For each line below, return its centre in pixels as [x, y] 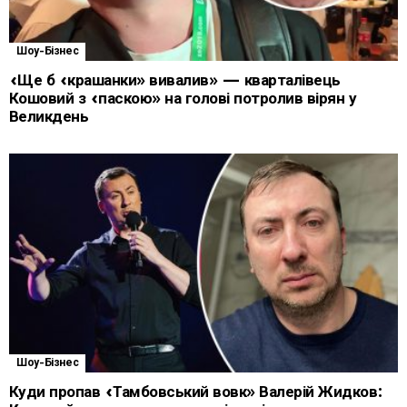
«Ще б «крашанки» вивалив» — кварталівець [175, 80]
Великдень [49, 116]
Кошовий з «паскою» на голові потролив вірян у [183, 98]
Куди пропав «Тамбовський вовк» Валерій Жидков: [196, 392]
